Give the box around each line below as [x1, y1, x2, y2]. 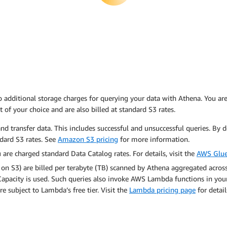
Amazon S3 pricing [58, 135, 118, 143]
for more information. [118, 135, 190, 143]
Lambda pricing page [129, 185, 196, 194]
